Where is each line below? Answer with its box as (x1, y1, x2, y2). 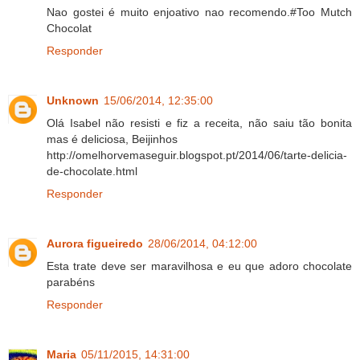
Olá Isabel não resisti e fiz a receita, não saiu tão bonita (47, 116, 352, 129)
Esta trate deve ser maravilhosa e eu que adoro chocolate (47, 259, 352, 272)
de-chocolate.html (47, 164, 137, 178)
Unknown (47, 93, 99, 107)
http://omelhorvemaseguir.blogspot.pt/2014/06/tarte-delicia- (47, 148, 347, 162)
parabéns (47, 275, 95, 288)
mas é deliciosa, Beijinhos (47, 132, 178, 145)
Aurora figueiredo (47, 236, 143, 250)
